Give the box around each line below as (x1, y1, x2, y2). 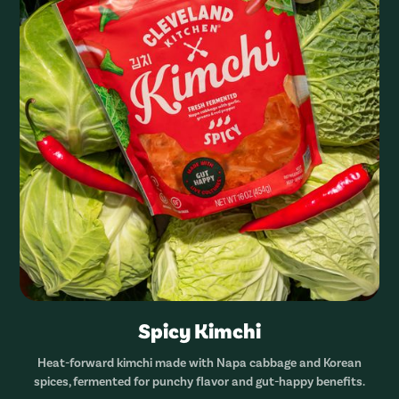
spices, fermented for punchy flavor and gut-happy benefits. (34, 373, 365, 389)
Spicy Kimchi (138, 317, 261, 344)
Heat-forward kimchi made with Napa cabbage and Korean (37, 354, 362, 370)
